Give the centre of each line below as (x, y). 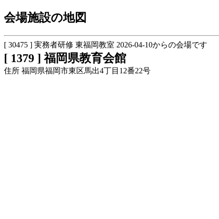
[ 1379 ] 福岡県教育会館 (65, 58)
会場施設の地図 (51, 17)
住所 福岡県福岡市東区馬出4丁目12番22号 (77, 70)
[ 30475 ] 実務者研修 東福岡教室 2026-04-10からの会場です (106, 44)
